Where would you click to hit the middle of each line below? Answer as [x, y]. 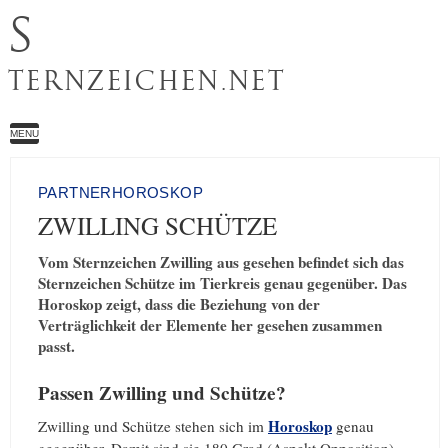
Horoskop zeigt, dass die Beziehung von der [179, 304]
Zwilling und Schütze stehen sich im [153, 425]
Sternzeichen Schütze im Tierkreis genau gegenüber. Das [222, 283]
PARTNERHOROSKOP [123, 193]
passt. [56, 346]
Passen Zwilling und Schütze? [162, 393]
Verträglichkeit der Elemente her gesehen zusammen [210, 325]
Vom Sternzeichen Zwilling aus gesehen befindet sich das [221, 262]
